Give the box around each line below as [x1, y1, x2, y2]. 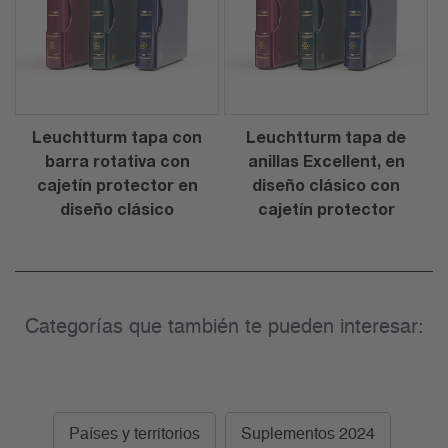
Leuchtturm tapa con [32, 127, 202, 147]
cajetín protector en [36, 175, 198, 195]
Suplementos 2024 [240, 426, 375, 443]
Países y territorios [68, 426, 200, 443]
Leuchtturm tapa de [246, 127, 406, 147]
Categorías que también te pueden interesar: [24, 317, 424, 338]
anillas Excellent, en [247, 151, 405, 171]
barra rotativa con [44, 151, 190, 171]
